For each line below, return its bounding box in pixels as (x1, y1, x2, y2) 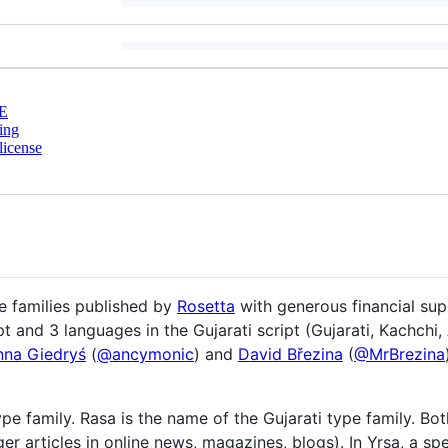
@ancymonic (97, 343, 194, 364)
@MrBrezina (354, 343, 445, 364)
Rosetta (177, 295, 235, 316)
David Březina (238, 343, 343, 364)
